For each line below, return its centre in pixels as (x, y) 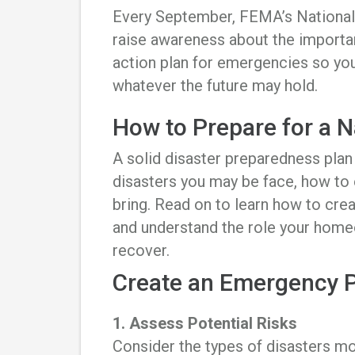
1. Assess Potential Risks (205, 324)
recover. (143, 251)
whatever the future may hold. (219, 86)
